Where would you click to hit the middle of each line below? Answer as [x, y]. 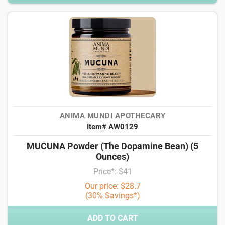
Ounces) [113, 156]
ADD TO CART [113, 218]
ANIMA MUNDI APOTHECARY [113, 116]
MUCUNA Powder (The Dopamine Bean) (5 [113, 146]
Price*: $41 [113, 172]
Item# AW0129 [113, 127]
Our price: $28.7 [113, 186]
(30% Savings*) [113, 196]
